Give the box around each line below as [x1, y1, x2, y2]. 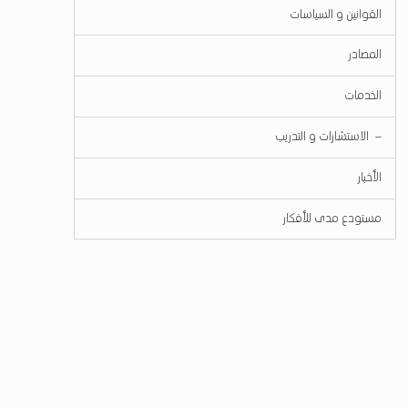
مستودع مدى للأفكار [283, 211, 382, 226]
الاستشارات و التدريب [275, 129, 370, 144]
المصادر [349, 48, 382, 63]
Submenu [316, 119, 371, 134]
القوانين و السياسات [290, 7, 382, 22]
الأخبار [358, 170, 382, 185]
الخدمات [344, 89, 382, 104]
